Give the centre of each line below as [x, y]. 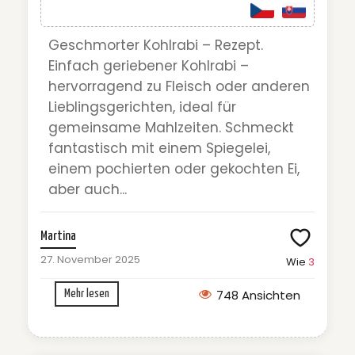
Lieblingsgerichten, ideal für [142, 107]
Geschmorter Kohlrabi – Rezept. [156, 46]
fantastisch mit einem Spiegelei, [159, 149]
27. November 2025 [90, 260]
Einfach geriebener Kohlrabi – [149, 66]
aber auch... [88, 190]
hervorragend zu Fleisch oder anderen [179, 87]
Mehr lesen [87, 294]
